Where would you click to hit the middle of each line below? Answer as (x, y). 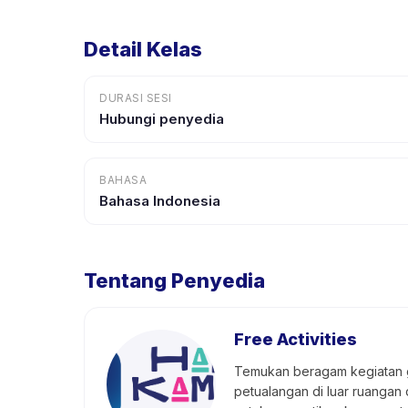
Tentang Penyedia (174, 280)
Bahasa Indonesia (160, 201)
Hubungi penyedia (162, 119)
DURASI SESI (136, 98)
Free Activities (296, 339)
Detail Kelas (143, 49)
